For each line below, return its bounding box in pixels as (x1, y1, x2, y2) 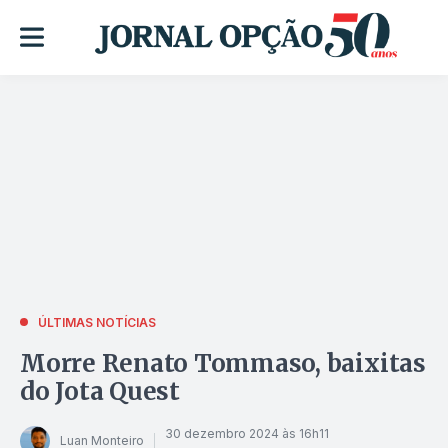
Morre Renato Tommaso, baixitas (20, 347, 426, 379)
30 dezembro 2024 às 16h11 (165, 426, 329, 442)
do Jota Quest (20, 375, 180, 407)
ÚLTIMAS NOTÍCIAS (38, 314, 156, 330)
